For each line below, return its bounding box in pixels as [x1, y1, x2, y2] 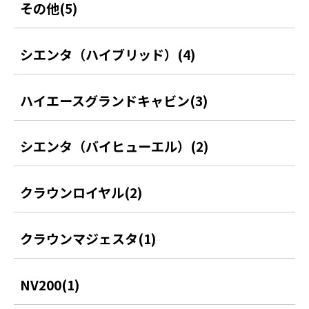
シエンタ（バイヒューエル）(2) [20, 137, 209, 156]
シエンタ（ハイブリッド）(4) [20, 44, 196, 63]
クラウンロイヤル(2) [20, 183, 143, 202]
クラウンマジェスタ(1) [20, 229, 157, 248]
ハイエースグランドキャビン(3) [20, 90, 208, 110]
